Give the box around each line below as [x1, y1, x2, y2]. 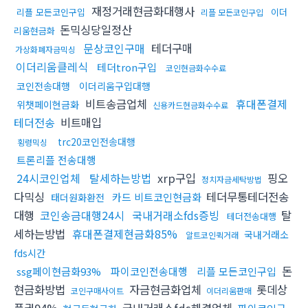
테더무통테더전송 [203, 188, 289, 205]
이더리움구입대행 [79, 78, 151, 93]
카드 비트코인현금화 [112, 189, 201, 204]
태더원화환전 [51, 190, 104, 204]
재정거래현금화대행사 [88, 2, 198, 19]
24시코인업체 [16, 169, 80, 186]
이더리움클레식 [16, 58, 88, 75]
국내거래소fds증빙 [132, 206, 219, 223]
